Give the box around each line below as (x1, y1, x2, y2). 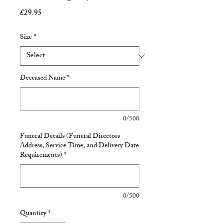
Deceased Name (20, 72, 65, 85)
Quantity (20, 208, 46, 220)
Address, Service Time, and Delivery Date (20, 140, 139, 152)
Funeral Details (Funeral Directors (20, 130, 120, 143)
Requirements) (20, 149, 62, 162)
